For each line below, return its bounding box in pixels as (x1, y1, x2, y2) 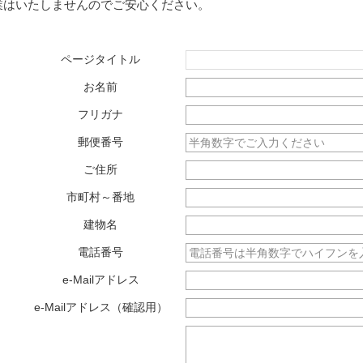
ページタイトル (61, 53, 140, 66)
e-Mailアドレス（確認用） (33, 301, 168, 314)
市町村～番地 (66, 190, 135, 203)
